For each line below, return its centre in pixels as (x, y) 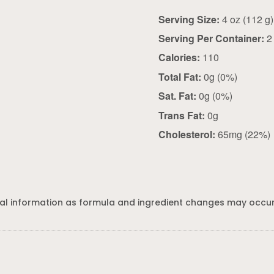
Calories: (180, 57)
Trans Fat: (182, 115)
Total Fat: (180, 76)
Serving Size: (189, 19)
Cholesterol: (187, 134)
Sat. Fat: (178, 96)
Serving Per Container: (212, 38)
